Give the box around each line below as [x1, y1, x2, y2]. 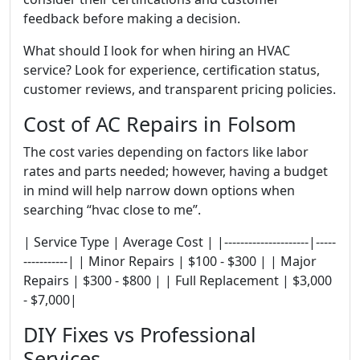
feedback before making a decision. [23, 9, 240, 27]
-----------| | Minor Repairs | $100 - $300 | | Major [23, 252, 317, 270]
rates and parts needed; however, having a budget [23, 162, 328, 180]
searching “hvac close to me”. [23, 200, 201, 219]
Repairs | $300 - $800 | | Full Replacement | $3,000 [23, 271, 332, 289]
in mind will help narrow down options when [23, 181, 295, 199]
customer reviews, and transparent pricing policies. [23, 80, 336, 98]
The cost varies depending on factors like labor [23, 142, 309, 161]
